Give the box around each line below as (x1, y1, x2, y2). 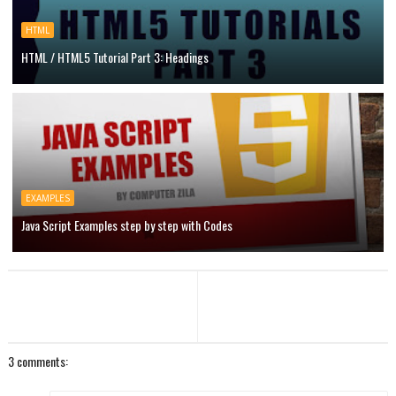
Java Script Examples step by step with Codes (20, 216, 232, 234)
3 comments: (7, 352, 68, 370)
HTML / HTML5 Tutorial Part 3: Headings (20, 48, 209, 66)
